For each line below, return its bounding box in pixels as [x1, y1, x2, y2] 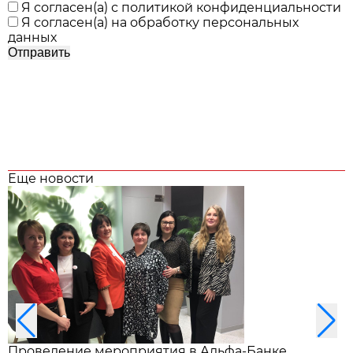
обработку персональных [130, 15, 299, 31]
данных [8, 30, 57, 46]
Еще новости [8, 171, 94, 187]
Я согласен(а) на [21, 15, 130, 31]
